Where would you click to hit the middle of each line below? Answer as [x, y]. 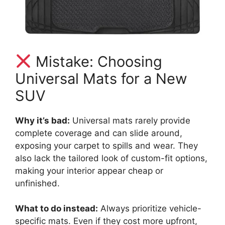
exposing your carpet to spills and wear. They [106, 145]
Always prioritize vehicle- [150, 209]
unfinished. [37, 183]
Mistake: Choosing [97, 61]
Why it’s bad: [42, 120]
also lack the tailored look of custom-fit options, [111, 158]
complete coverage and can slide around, [99, 133]
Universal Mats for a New [101, 78]
